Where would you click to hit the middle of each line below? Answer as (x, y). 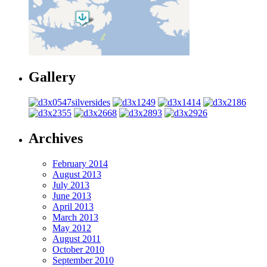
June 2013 (72, 196)
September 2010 (83, 260)
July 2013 (71, 185)
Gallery (52, 77)
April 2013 (73, 207)
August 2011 (77, 239)
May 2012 (72, 228)
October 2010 (78, 250)
